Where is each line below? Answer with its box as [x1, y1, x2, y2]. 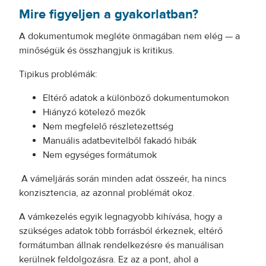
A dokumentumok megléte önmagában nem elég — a [19, 30, 240, 42]
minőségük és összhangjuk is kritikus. [19, 45, 175, 56]
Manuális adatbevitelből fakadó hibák [43, 135, 197, 147]
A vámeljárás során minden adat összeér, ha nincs [19, 173, 226, 185]
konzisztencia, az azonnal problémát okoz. [19, 187, 197, 199]
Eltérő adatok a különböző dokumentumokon [43, 92, 229, 104]
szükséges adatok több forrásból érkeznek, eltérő [19, 225, 223, 237]
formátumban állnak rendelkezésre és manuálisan [19, 239, 224, 251]
